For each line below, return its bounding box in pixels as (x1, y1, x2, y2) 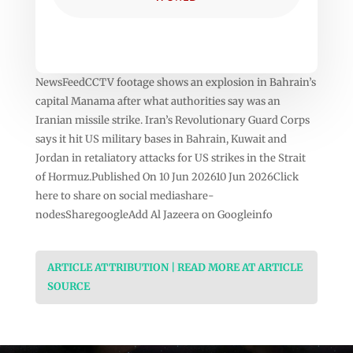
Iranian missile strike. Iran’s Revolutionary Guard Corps (35, 113, 310, 127)
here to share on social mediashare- (35, 188, 214, 203)
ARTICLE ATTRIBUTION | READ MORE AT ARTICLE (46, 260, 303, 274)
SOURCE (46, 279, 90, 293)
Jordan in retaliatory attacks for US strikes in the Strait (35, 150, 306, 165)
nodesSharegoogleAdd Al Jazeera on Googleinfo (35, 207, 273, 221)
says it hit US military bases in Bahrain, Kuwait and (35, 132, 287, 146)
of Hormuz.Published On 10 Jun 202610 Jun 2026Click (35, 169, 299, 184)
